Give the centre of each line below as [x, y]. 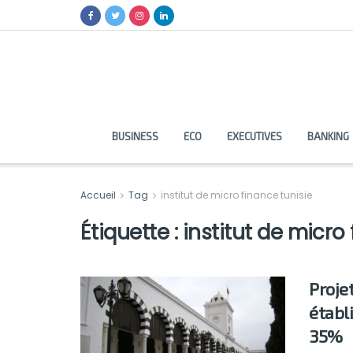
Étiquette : [132, 232]
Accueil [99, 195]
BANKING [328, 136]
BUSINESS [135, 136]
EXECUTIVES [254, 136]
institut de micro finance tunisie [236, 195]
